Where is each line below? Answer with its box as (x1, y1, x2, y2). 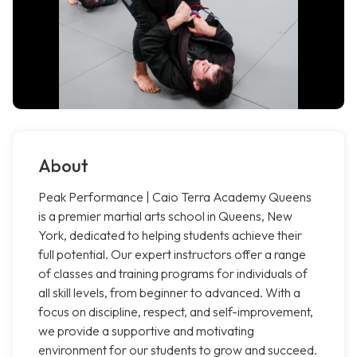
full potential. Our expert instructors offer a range (38, 246, 306, 263)
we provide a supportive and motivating (38, 323, 254, 339)
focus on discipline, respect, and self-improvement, (38, 304, 313, 320)
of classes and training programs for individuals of (38, 265, 308, 282)
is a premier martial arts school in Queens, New (38, 208, 292, 225)
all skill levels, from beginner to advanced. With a (38, 284, 300, 301)
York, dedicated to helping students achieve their (38, 227, 302, 244)
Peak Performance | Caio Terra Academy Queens (38, 189, 312, 206)
